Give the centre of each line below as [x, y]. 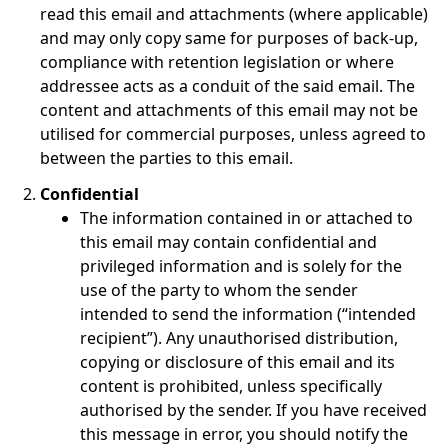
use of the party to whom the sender [219, 290]
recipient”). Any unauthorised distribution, [239, 338]
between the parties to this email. [166, 158]
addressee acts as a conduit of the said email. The [227, 86]
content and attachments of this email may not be [229, 110]
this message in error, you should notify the [244, 434]
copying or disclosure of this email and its [237, 362]
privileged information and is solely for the [241, 266]
